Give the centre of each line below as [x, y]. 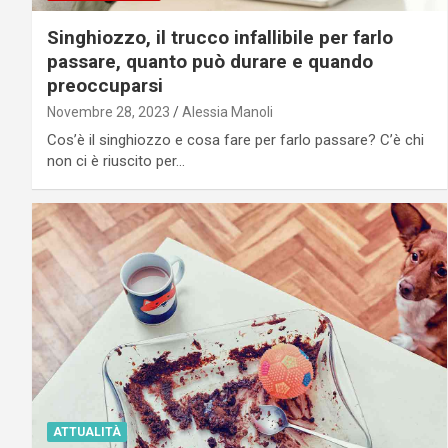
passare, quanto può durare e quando [210, 61]
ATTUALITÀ [87, 431]
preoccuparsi [105, 85]
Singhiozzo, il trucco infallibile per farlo [220, 37]
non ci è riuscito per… [116, 160]
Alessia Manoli [227, 111]
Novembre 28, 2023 [108, 111]
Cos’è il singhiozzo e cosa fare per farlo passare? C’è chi [235, 139]
